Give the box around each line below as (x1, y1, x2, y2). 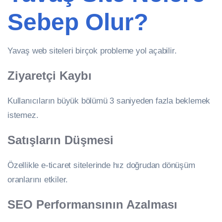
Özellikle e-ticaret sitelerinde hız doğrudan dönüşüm (7, 160, 195, 169)
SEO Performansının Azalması (7, 197, 177, 211)
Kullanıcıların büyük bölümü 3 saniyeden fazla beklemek (7, 96, 211, 106)
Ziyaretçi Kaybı (7, 69, 92, 83)
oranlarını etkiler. (7, 174, 68, 184)
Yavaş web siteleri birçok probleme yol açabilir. (7, 46, 177, 55)
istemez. (7, 111, 39, 120)
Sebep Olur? (7, 9, 148, 36)
